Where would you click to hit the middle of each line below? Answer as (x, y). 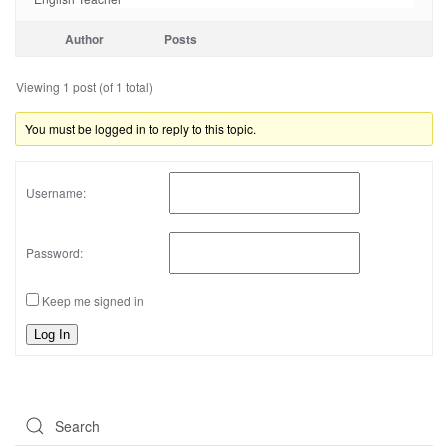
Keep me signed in (93, 300)
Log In (52, 334)
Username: (56, 192)
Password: (54, 252)
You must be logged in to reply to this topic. (141, 128)
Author (84, 39)
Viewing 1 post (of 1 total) (84, 86)
